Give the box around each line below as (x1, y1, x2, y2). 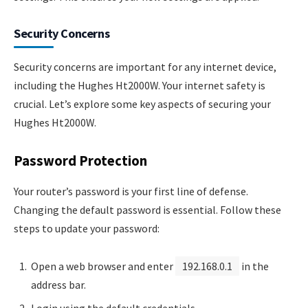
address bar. (31, 278, 86, 292)
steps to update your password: (14, 221, 159, 235)
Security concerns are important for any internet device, (14, 59, 276, 74)
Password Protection (14, 152, 147, 170)
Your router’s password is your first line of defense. (14, 184, 248, 198)
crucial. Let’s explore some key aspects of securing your (14, 96, 271, 111)
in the (239, 259, 269, 274)
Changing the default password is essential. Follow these (14, 202, 281, 217)
